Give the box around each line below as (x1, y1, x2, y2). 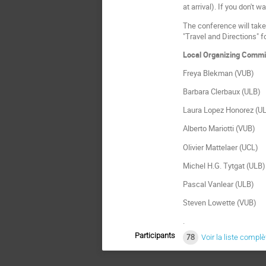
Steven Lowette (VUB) (183, 197, 257, 208)
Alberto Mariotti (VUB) (183, 123, 256, 134)
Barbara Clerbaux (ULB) (183, 86, 261, 97)
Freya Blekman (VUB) (183, 67, 255, 78)
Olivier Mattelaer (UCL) (183, 141, 259, 153)
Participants (135, 230, 175, 240)
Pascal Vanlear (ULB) (183, 179, 255, 189)
